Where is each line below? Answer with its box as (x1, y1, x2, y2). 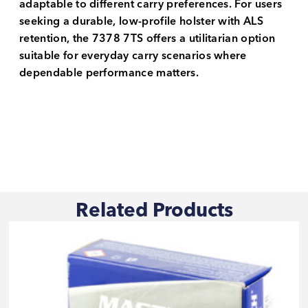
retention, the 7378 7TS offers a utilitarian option (19, 29, 276, 49)
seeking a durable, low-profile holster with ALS (19, 12, 264, 32)
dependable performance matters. (19, 63, 199, 83)
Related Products (75, 193, 233, 228)
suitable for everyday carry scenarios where (19, 46, 247, 66)
